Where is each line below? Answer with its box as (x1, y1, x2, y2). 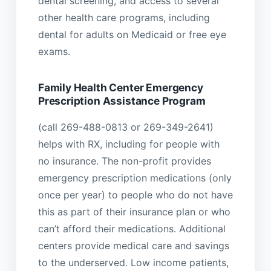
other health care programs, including (38, 11, 210, 24)
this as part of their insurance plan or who (38, 206, 230, 218)
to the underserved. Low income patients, (38, 256, 229, 269)
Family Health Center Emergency (38, 80, 203, 94)
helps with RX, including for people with (38, 138, 220, 151)
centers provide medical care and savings (38, 240, 229, 252)
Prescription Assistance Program (38, 94, 206, 107)
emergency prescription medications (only (38, 172, 232, 184)
